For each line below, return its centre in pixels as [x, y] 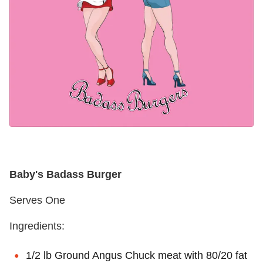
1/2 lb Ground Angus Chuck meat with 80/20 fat [136, 255]
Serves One [37, 200]
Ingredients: [38, 226]
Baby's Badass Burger [65, 174]
